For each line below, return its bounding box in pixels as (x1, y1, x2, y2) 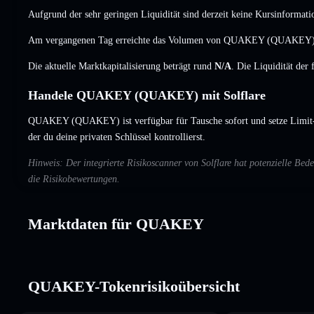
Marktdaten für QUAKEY (28, 214, 204, 233)
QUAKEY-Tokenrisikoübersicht (28, 277, 240, 295)
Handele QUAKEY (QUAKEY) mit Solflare (28, 88, 266, 102)
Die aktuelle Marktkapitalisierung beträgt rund (28, 60, 214, 71)
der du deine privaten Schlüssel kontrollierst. (28, 131, 205, 142)
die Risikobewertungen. (28, 173, 120, 184)
